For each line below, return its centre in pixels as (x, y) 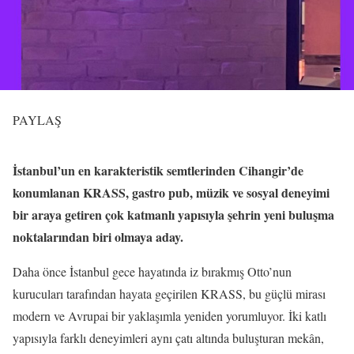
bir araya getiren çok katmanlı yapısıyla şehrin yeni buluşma (173, 215)
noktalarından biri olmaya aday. (98, 237)
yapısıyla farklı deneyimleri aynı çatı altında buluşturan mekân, (168, 338)
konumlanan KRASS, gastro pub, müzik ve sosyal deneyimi (171, 192)
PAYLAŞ (37, 120)
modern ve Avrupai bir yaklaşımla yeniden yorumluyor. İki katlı (169, 316)
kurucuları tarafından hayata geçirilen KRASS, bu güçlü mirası (169, 294)
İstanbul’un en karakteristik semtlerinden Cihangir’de (158, 170)
